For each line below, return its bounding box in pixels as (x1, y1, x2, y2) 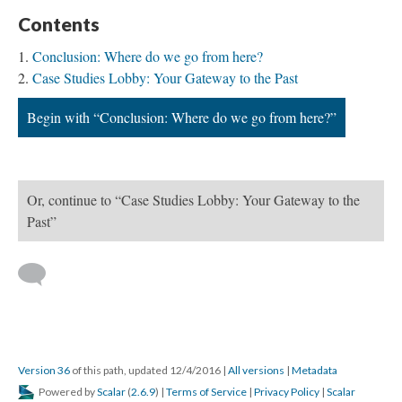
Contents (18, 13, 100, 36)
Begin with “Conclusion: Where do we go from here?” (27, 108, 336, 127)
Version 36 (18, 363, 70, 378)
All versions (228, 363, 284, 378)
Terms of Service (166, 385, 247, 399)
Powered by (37, 385, 97, 399)
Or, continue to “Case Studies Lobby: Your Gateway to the (27, 190, 360, 210)
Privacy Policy (254, 385, 319, 399)
